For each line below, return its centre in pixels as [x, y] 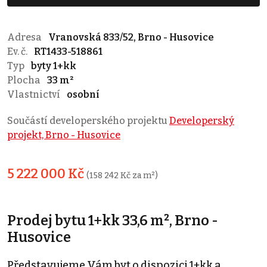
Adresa [25, 38]
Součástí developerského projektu [88, 121]
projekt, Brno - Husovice [64, 135]
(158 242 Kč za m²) [122, 176]
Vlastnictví [35, 95]
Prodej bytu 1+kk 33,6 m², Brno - [113, 221]
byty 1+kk [54, 66]
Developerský [202, 121]
